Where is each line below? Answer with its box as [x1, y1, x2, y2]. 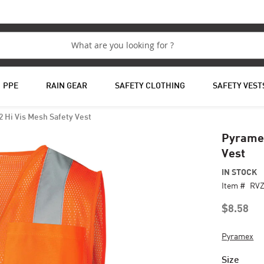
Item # [222, 180, 246, 190]
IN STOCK [222, 167, 258, 177]
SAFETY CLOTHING [114, 82, 185, 90]
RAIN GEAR [45, 82, 87, 90]
